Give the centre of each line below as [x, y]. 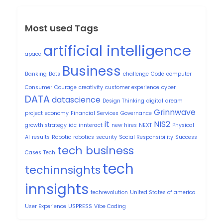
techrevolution [109, 192]
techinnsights [63, 170]
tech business [96, 150]
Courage [65, 87]
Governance [136, 113]
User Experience [46, 206]
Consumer [39, 87]
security [107, 137]
